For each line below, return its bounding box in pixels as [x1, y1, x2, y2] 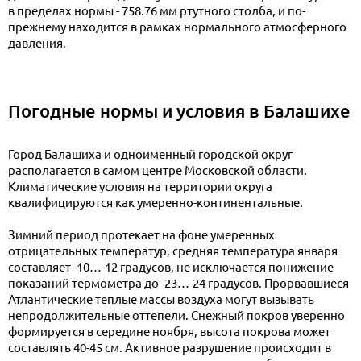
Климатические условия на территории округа [8, 180, 272, 194]
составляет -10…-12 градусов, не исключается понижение [8, 260, 334, 275]
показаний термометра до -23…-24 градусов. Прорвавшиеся [8, 276, 349, 291]
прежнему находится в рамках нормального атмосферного [8, 20, 346, 35]
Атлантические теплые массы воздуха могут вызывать [8, 293, 314, 307]
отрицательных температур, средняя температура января [8, 244, 338, 259]
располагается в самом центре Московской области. [8, 164, 307, 178]
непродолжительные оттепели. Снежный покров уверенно [8, 309, 345, 323]
